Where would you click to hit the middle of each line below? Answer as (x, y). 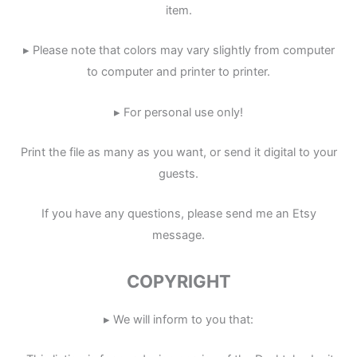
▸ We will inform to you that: (178, 319)
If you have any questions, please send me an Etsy (178, 214)
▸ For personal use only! (178, 112)
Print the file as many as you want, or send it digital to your (178, 152)
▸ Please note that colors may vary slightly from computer (178, 51)
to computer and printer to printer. (178, 72)
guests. (178, 173)
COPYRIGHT (178, 281)
